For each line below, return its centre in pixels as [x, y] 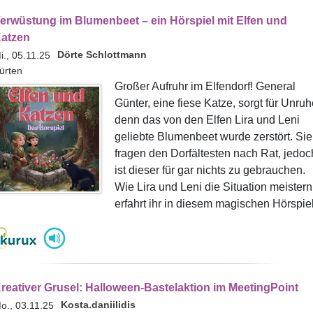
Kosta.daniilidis [98, 305]
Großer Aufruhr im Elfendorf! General [205, 86]
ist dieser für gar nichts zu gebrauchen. [210, 170]
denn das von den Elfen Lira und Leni [207, 120]
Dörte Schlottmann [102, 54]
